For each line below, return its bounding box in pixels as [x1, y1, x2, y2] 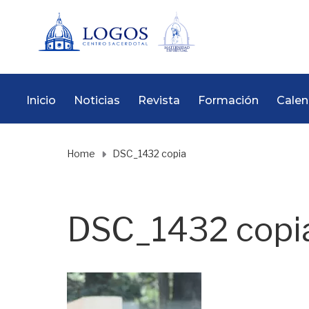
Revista [138, 94, 180, 108]
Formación [198, 94, 259, 108]
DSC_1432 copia [112, 148, 186, 160]
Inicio [26, 94, 56, 108]
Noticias [74, 94, 120, 108]
